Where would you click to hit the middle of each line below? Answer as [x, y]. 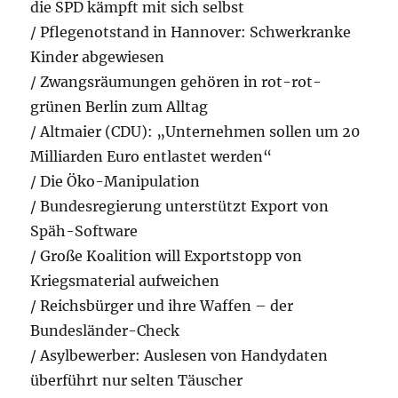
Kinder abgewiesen [98, 57]
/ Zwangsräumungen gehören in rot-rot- [176, 82]
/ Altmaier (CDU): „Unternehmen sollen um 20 [195, 132]
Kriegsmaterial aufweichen [125, 281]
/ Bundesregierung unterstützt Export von [180, 207]
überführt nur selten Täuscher [137, 381]
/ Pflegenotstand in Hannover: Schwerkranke [191, 32]
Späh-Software [84, 231]
